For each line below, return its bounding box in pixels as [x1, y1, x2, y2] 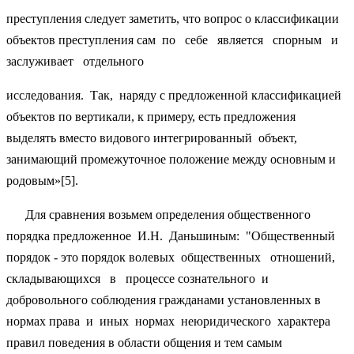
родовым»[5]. [6, 173, 78, 187]
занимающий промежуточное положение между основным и [6, 152, 336, 166]
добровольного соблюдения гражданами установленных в [6, 292, 321, 307]
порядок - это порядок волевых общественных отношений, [6, 250, 341, 264]
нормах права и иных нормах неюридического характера [6, 314, 333, 328]
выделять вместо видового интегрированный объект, [6, 130, 300, 145]
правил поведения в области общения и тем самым [6, 335, 282, 349]
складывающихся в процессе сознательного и [6, 271, 269, 285]
